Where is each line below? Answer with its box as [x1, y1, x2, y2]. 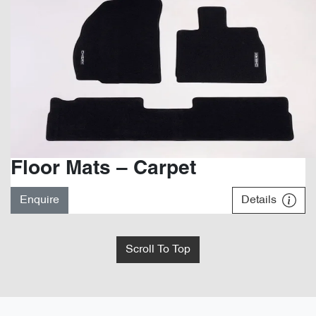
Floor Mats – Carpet [11, 159, 196, 178]
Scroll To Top [126, 243, 190, 255]
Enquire [20, 194, 59, 206]
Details [241, 194, 279, 206]
